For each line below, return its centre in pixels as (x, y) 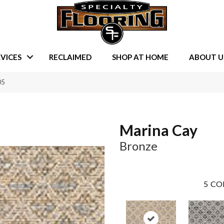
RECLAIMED (70, 57)
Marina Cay (158, 130)
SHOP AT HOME (140, 57)
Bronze (138, 146)
